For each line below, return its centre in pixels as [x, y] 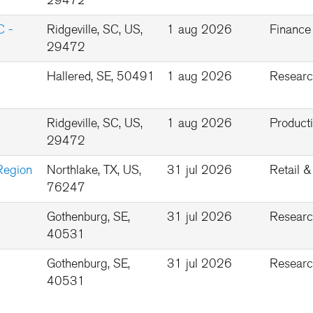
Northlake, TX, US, [94, 170]
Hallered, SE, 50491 [101, 76]
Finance [290, 29]
